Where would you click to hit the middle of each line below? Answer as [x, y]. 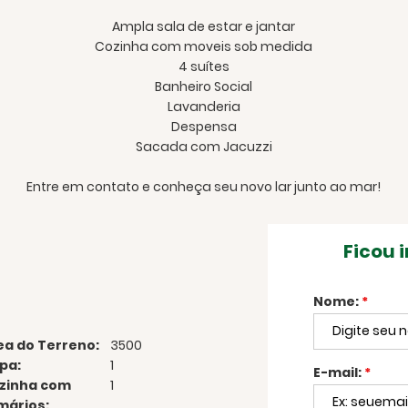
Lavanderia [204, 106]
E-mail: [338, 372]
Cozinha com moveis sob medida [204, 46]
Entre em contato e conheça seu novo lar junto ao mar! [204, 186]
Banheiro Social [204, 86]
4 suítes [204, 66]
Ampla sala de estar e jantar [204, 26]
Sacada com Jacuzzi [204, 146]
